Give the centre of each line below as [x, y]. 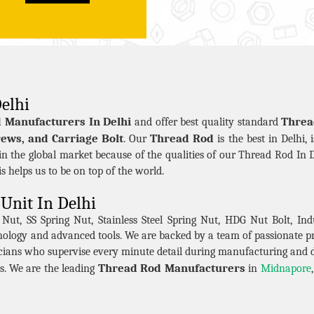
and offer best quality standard [206, 122]
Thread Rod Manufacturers [171, 268]
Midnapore [286, 268]
